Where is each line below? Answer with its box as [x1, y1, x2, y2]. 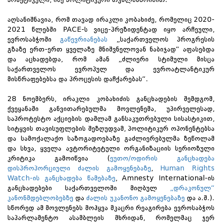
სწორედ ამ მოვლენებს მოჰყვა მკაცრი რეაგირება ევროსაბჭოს [7, 204, 215, 212]
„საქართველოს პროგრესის [108, 36, 215, 43]
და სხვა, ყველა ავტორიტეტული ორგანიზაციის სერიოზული [7, 145, 215, 152]
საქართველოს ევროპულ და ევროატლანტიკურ [7, 65, 215, 73]
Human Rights [160, 165, 215, 172]
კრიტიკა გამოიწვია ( [7, 155, 110, 162]
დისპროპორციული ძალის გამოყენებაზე [7, 165, 151, 172]
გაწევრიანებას [60, 36, 108, 43]
